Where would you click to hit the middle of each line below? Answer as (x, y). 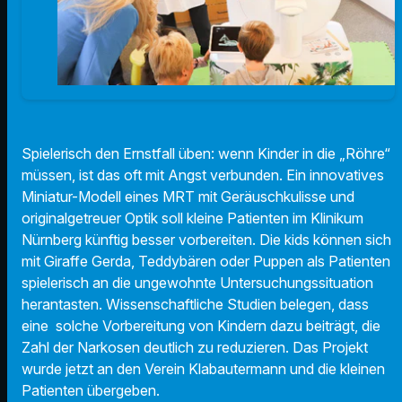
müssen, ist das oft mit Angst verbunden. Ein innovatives (203, 175)
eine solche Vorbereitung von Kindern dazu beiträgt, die (201, 326)
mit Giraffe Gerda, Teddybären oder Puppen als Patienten (206, 262)
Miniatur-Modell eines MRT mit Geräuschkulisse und (188, 197)
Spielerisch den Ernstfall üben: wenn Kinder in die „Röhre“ (206, 154)
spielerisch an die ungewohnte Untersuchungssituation (197, 283)
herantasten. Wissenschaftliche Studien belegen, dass (195, 305)
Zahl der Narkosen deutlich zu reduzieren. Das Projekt (195, 348)
